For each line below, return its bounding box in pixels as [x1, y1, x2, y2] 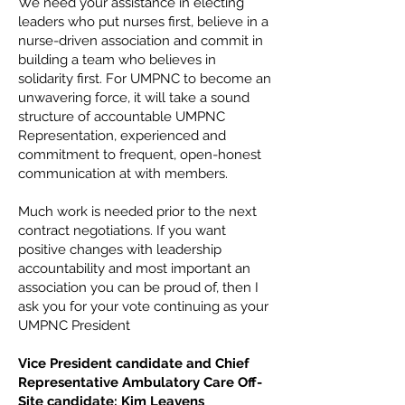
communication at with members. [18, 165, 228, 182]
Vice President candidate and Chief [18, 355, 250, 372]
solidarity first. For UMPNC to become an [18, 71, 271, 87]
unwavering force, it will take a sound [18, 89, 250, 106]
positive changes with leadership [18, 241, 221, 258]
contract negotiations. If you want [18, 222, 226, 239]
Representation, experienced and [18, 127, 226, 144]
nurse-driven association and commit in [18, 33, 263, 49]
